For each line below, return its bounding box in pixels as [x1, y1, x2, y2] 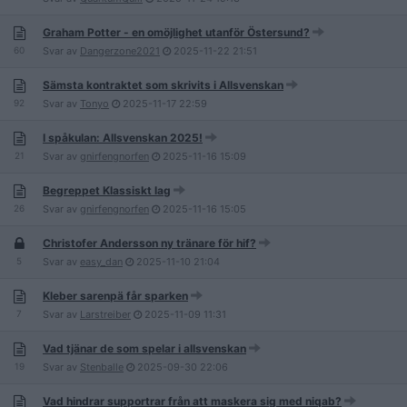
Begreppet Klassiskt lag [43, 184, 171, 197]
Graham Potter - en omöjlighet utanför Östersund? [43, 25, 310, 39]
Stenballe [80, 361, 124, 373]
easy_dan [80, 255, 123, 268]
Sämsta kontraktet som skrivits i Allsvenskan [43, 78, 283, 92]
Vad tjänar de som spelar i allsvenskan [43, 342, 246, 355]
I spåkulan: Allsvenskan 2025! [43, 131, 203, 144]
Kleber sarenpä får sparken [43, 289, 188, 303]
